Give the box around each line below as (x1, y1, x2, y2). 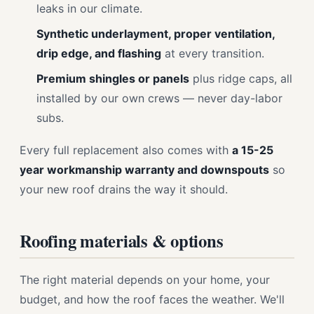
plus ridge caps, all (189, 71, 292, 86)
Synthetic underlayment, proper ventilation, (36, 27, 275, 41)
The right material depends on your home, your (20, 273, 270, 287)
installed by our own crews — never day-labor (36, 91, 282, 105)
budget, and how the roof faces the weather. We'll (20, 292, 285, 306)
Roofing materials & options (20, 228, 224, 253)
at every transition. (161, 46, 264, 60)
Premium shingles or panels (36, 71, 189, 86)
